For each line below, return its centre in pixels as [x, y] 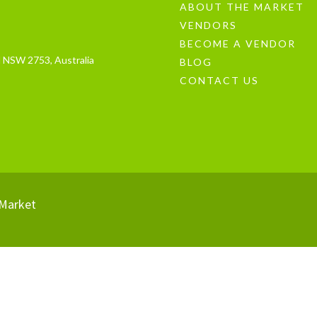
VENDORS [208, 25]
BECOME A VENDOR [237, 43]
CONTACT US [219, 80]
